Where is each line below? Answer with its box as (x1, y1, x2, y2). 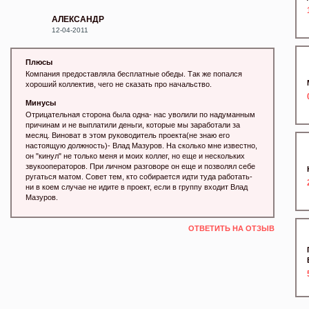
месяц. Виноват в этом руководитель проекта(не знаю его (26, 131, 230, 139)
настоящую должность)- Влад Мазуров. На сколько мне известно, (26, 141, 257, 150)
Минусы (26, 99, 56, 107)
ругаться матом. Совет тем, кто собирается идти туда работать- (26, 172, 252, 181)
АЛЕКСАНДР (52, 14, 104, 24)
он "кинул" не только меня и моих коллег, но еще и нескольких (26, 152, 245, 160)
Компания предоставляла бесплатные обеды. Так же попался (26, 70, 242, 78)
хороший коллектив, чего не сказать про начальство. (26, 80, 212, 88)
